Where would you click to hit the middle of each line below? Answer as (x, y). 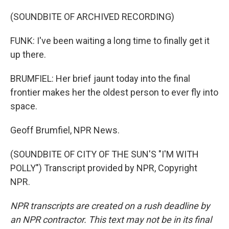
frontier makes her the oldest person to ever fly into (114, 92)
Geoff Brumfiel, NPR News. (65, 130)
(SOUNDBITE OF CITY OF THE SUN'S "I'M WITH (105, 154)
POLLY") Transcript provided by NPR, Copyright (104, 168)
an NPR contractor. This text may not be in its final (111, 220)
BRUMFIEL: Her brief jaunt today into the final (100, 78)
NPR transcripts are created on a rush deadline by (110, 206)
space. (24, 106)
